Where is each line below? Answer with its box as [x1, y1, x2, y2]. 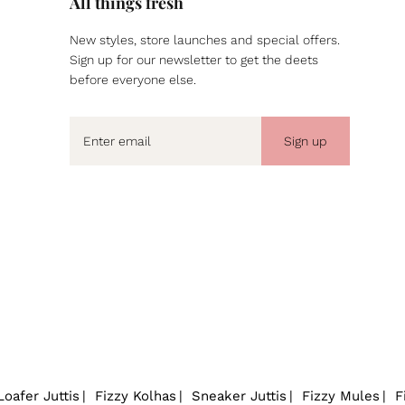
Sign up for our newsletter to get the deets [70, 52, 318, 68]
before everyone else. [70, 72, 200, 88]
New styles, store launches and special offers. [70, 33, 340, 48]
